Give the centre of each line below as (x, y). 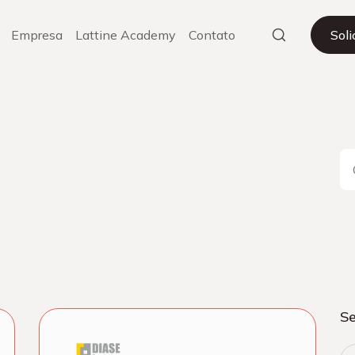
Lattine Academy (125, 35)
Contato (212, 35)
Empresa (36, 35)
